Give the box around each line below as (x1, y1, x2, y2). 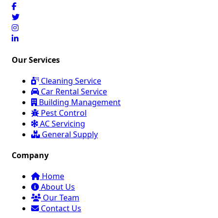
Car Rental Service (39, 86, 107, 97)
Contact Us (39, 203, 81, 214)
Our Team (41, 192, 79, 203)
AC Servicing (38, 118, 85, 129)
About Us (39, 182, 75, 193)
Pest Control (39, 107, 87, 118)
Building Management (37, 96, 121, 108)
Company (12, 150, 49, 161)
